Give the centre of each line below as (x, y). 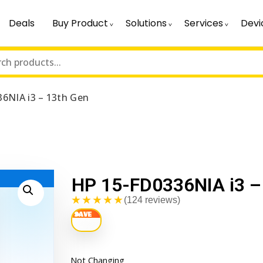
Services (203, 23)
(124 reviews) (152, 200)
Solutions (146, 23)
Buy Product (80, 23)
